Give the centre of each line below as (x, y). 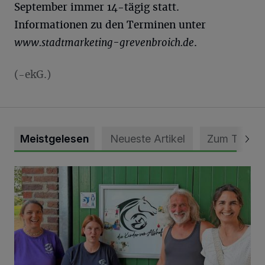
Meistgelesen (54, 138)
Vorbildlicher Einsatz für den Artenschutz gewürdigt (122, 172)
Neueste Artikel (147, 138)
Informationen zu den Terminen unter (110, 25)
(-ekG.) (33, 74)
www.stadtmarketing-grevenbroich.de (104, 42)
